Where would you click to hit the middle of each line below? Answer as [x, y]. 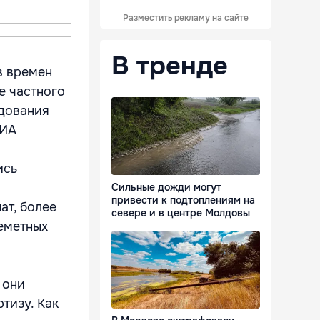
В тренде [170, 66]
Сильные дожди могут [166, 187]
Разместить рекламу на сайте [186, 18]
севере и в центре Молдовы [181, 213]
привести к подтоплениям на [183, 200]
